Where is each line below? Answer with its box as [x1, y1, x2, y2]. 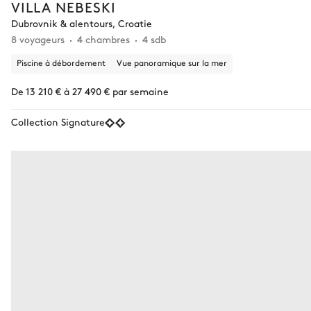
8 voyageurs [11, 31, 65, 46]
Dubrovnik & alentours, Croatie [11, 15, 152, 30]
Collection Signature [11, 114, 105, 128]
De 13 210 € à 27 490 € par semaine [11, 83, 169, 98]
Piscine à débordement [17, 56, 106, 68]
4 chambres [77, 31, 130, 46]
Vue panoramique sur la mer [117, 56, 227, 68]
